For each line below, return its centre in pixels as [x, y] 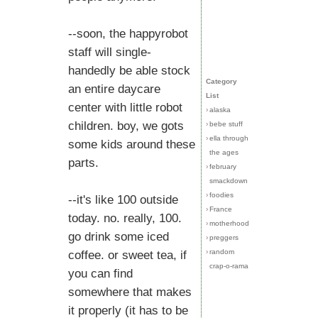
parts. [83, 163]
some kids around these [132, 144]
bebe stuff [226, 124]
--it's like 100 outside [123, 200]
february [223, 166]
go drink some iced [119, 237]
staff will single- [110, 52]
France [221, 209]
